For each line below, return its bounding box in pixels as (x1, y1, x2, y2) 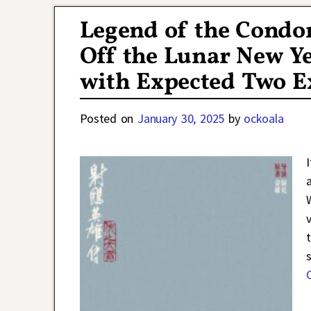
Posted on (79, 110, 138, 126)
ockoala (244, 110, 284, 126)
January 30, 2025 (137, 110, 224, 126)
